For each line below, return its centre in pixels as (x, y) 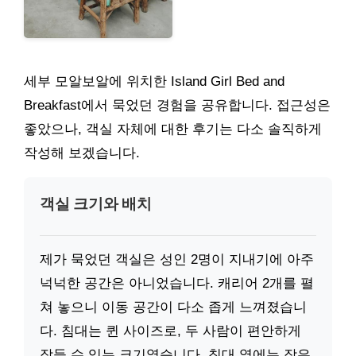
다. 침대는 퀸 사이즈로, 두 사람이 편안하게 (170, 331)
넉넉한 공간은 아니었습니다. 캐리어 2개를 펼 (177, 284)
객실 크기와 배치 (96, 203)
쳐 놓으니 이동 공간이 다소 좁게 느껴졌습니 (173, 308)
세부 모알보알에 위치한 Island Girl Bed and (154, 81)
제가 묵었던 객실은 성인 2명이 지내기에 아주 (177, 260)
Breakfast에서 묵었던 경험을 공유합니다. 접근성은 (177, 105)
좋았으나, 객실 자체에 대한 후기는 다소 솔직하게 (173, 129)
